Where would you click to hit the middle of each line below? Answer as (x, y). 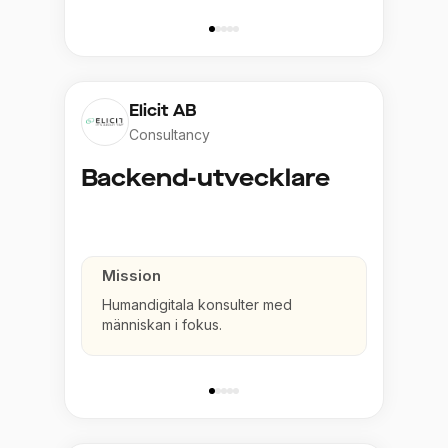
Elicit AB (163, 110)
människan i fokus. (162, 324)
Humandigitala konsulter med (197, 304)
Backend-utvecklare (205, 178)
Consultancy (169, 134)
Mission (131, 275)
